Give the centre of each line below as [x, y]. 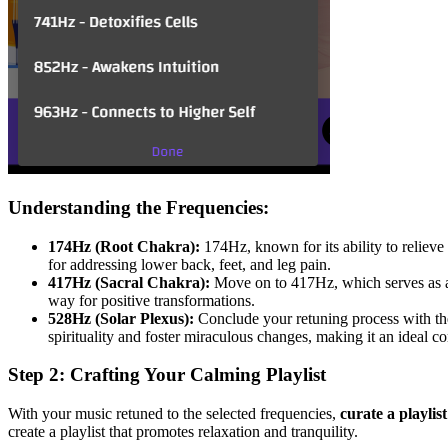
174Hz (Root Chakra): [124, 246]
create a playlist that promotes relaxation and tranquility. [183, 432]
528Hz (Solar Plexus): [121, 318]
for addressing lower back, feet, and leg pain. [189, 264]
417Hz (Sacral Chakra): [129, 282]
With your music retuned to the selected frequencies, [174, 414]
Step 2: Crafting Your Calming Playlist [167, 375]
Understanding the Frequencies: [138, 207]
